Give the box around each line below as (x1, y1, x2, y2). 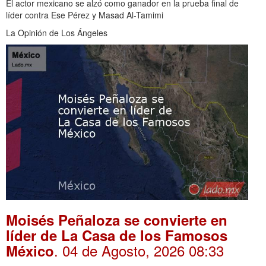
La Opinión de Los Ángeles (6, 27, 107, 39)
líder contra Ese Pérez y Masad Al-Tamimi (6, 9, 163, 21)
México (6, 240, 54, 261)
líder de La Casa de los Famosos (6, 225, 227, 246)
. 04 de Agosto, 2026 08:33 (54, 240, 224, 261)
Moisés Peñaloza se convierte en (6, 210, 227, 230)
